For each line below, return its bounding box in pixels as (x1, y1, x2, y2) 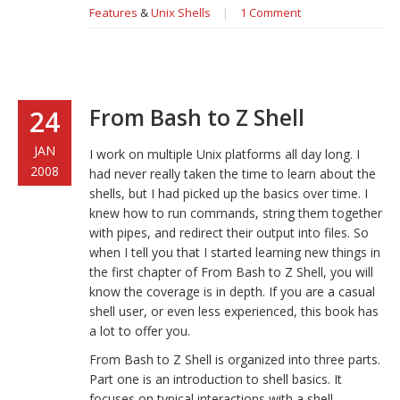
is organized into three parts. (212, 351, 380, 368)
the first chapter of (89, 263, 201, 280)
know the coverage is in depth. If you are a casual (89, 283, 375, 300)
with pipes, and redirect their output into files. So (89, 224, 369, 241)
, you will (323, 263, 373, 280)
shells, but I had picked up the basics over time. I (89, 185, 368, 202)
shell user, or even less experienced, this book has (89, 303, 379, 320)
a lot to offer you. (89, 322, 190, 339)
